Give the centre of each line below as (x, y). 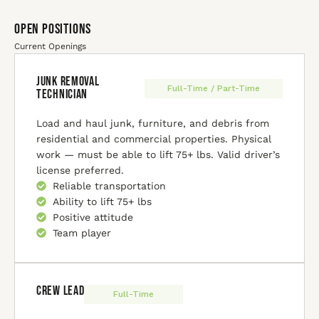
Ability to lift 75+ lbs (102, 202)
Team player (82, 233)
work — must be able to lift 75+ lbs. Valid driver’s (158, 155)
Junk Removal (68, 82)
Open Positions (53, 29)
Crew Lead (61, 291)
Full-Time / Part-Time (214, 88)
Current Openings (50, 46)
